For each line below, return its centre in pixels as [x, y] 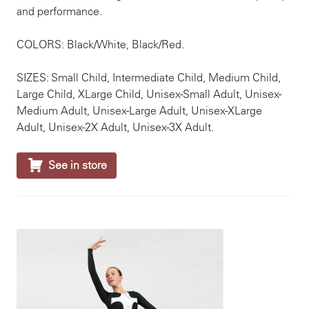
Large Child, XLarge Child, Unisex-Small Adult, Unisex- [149, 94]
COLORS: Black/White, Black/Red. [100, 44]
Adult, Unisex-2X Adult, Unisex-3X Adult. [115, 127]
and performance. [59, 11]
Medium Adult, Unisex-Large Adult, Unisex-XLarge [139, 111]
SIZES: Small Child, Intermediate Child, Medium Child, [149, 78]
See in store [78, 165]
